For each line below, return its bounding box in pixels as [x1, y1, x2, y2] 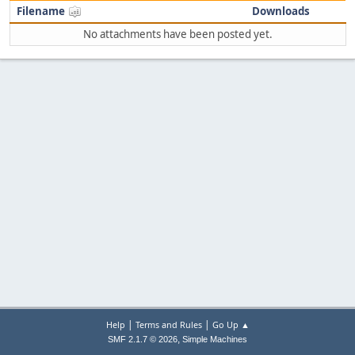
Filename [17, 4, 67, 18]
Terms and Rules [135, 319, 202, 330]
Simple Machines [182, 334, 247, 344]
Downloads [251, 4, 310, 18]
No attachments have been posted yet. [83, 27, 273, 41]
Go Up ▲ [212, 319, 250, 330]
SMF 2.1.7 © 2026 [108, 334, 177, 344]
